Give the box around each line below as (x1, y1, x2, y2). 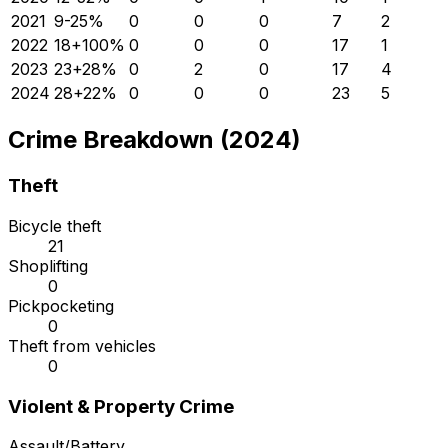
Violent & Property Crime (8, 394, 234, 418)
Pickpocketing (8, 296, 114, 317)
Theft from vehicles (8, 336, 156, 357)
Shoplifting (8, 256, 88, 277)
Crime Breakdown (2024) (8, 125, 301, 155)
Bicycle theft (8, 216, 101, 237)
